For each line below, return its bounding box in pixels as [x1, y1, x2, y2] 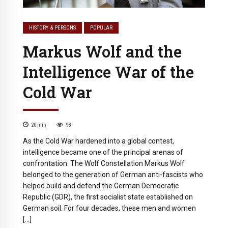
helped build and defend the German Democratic [23, 182, 179, 190]
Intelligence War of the [23, 62, 194, 82]
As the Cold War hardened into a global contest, [23, 137, 174, 146]
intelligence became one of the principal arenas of [23, 148, 183, 157]
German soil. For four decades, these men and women [23, 204, 196, 213]
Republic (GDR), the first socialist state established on [23, 193, 193, 202]
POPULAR [90, 24, 113, 32]
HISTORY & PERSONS [29, 24, 76, 32]
